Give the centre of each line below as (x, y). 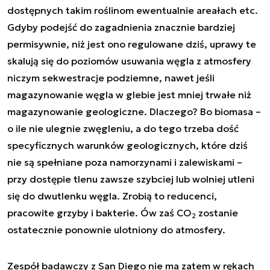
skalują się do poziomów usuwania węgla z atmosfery (129, 61)
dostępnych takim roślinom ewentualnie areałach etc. (133, 10)
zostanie (217, 213)
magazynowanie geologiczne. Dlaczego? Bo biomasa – (134, 111)
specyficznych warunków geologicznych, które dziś (127, 145)
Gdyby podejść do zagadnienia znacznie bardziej (121, 27)
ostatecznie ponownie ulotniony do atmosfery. (118, 230)
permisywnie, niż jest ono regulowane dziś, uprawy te (132, 44)
